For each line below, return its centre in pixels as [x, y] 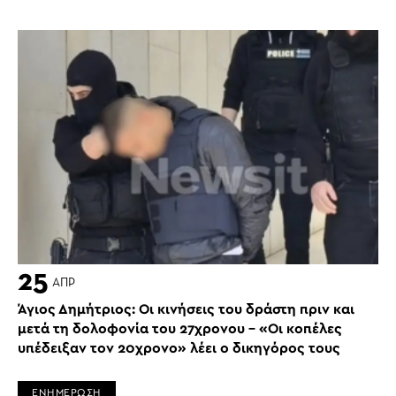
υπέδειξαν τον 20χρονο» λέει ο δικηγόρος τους [179, 348]
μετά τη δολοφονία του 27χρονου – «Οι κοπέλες [180, 328]
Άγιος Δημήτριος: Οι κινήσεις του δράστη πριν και [186, 309]
